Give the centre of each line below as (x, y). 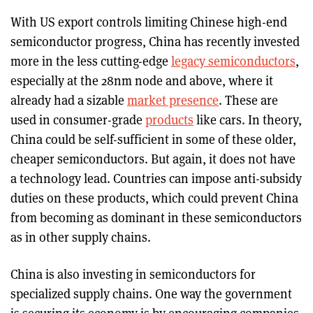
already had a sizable (69, 100)
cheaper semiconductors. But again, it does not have (153, 159)
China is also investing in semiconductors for (133, 274)
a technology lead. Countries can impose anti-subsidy (156, 178)
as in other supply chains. (82, 237)
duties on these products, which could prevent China (154, 198)
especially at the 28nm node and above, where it (142, 80)
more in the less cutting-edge (91, 61)
